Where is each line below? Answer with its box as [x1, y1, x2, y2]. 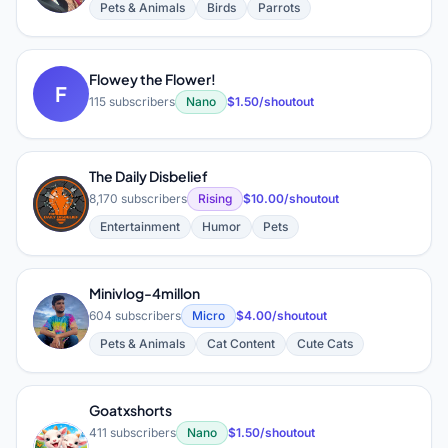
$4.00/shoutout [236, 308, 327, 323]
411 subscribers [89, 425, 176, 440]
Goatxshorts [89, 401, 172, 419]
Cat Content [207, 336, 275, 351]
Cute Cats [297, 336, 353, 351]
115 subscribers [89, 93, 175, 109]
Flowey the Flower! [89, 69, 216, 88]
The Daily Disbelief [89, 167, 208, 185]
